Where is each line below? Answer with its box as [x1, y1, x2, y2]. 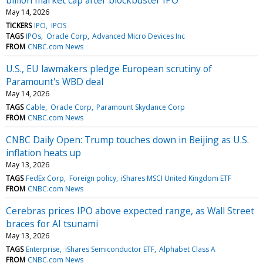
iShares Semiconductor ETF [65, 244, 154, 254]
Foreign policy [69, 173, 116, 183]
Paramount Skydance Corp [96, 102, 185, 112]
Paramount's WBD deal [6, 75, 103, 88]
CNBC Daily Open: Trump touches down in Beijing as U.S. [6, 133, 249, 146]
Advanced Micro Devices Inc [92, 31, 185, 41]
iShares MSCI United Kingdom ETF [120, 173, 231, 183]
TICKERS [6, 20, 32, 31]
